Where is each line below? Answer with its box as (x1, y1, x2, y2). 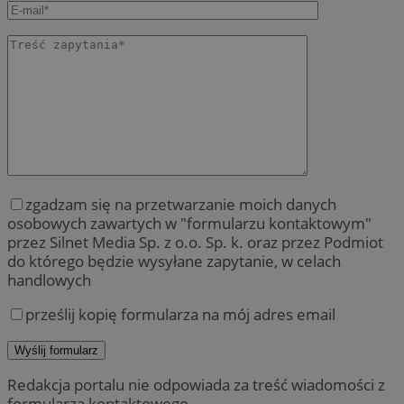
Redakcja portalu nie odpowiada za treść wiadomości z (7, 374, 385, 396)
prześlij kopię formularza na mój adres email (25, 304, 335, 326)
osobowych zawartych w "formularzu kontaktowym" (7, 212, 372, 234)
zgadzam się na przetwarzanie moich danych (25, 193, 336, 215)
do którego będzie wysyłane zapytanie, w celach (7, 250, 341, 271)
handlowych (7, 269, 91, 290)
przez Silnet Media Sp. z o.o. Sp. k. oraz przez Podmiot (7, 231, 383, 252)
